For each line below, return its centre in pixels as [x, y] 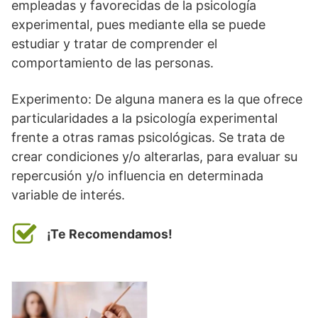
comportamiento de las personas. [113, 62]
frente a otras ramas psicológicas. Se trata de [148, 137]
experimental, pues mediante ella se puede [138, 24]
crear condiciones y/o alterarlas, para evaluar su [154, 156]
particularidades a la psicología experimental [144, 118]
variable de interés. [68, 194]
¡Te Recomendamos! [110, 234]
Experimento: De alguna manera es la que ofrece [157, 99]
